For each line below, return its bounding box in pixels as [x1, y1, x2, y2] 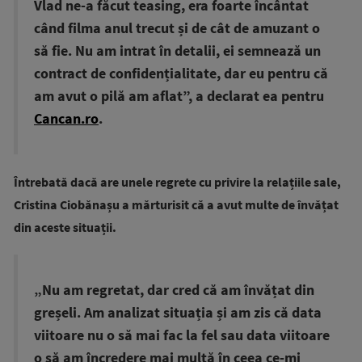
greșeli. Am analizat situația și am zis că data [34, 303, 322, 322]
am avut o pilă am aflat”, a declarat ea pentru [34, 86, 324, 105]
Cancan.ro [34, 109, 99, 128]
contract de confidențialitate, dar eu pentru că [34, 64, 328, 82]
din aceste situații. [14, 218, 116, 235]
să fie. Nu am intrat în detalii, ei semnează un [34, 41, 321, 60]
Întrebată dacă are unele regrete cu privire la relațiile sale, [14, 173, 341, 190]
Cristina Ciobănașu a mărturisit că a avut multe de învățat [14, 196, 339, 213]
